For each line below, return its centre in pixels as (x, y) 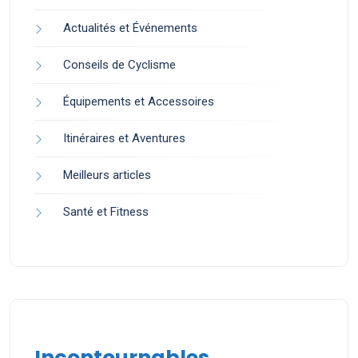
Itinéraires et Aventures (124, 139)
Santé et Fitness (106, 212)
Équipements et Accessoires (139, 102)
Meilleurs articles (107, 175)
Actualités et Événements (130, 28)
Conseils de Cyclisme (119, 65)
